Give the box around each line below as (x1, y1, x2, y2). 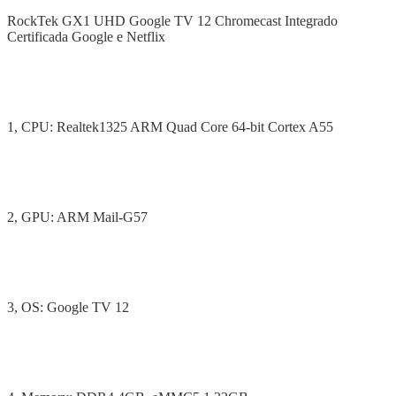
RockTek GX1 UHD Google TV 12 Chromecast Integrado (7, 12, 338, 28)
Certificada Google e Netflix (7, 28, 165, 44)
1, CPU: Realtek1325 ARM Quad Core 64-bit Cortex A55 (7, 118, 333, 134)
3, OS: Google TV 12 (7, 299, 129, 315)
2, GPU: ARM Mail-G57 (7, 209, 148, 225)
